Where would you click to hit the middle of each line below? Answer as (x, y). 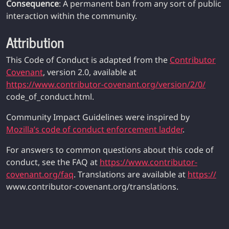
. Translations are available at (131, 174)
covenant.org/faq (40, 174)
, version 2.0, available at (90, 72)
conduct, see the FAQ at (53, 162)
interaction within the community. (72, 16)
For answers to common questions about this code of (110, 150)
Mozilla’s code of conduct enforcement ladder (94, 129)
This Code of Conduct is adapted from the (88, 60)
